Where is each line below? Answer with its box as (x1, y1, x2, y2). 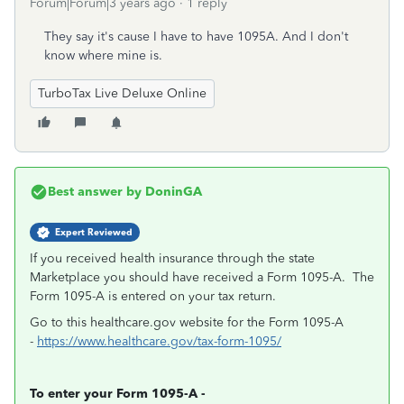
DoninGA (142, 184, 202, 199)
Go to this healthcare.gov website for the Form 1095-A (30, 315, 344, 330)
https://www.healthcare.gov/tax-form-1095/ (37, 334, 281, 349)
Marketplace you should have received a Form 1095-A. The (30, 270, 374, 285)
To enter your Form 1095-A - (30, 386, 206, 401)
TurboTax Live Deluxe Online (38, 86, 207, 101)
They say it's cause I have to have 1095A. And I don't (44, 29, 348, 44)
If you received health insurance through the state (30, 251, 315, 266)
